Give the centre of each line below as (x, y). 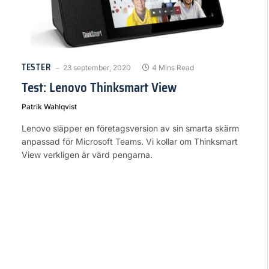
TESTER (36, 67)
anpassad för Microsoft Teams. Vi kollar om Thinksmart (130, 141)
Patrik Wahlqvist (49, 106)
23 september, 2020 (97, 67)
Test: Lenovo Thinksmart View (99, 87)
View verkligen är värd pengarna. (87, 154)
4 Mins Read (173, 67)
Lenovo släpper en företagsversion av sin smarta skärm (130, 128)
